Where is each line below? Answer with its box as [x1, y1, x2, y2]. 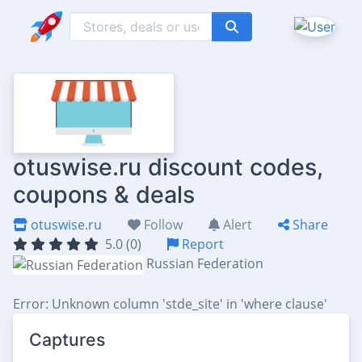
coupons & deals [13, 180, 195, 208]
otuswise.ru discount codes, [13, 153, 323, 181]
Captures [29, 328, 105, 350]
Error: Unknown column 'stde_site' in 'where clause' [13, 294, 327, 313]
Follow [141, 216, 183, 234]
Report [179, 235, 224, 253]
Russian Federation [146, 255, 263, 272]
